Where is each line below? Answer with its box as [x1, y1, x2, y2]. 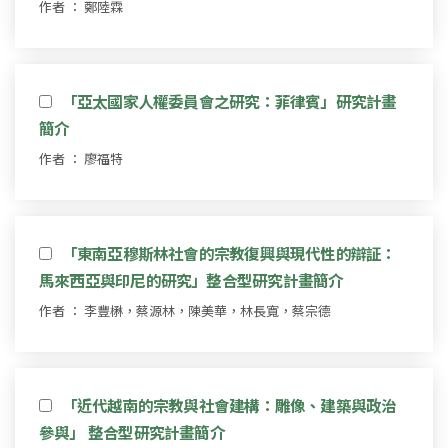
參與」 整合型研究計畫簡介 [39, 420, 225, 443]
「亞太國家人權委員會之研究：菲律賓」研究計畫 [61, 89, 397, 112]
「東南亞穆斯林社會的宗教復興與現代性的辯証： [61, 241, 397, 264]
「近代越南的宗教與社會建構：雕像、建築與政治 [61, 393, 397, 416]
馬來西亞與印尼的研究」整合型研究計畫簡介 [39, 268, 344, 291]
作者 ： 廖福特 [39, 148, 123, 168]
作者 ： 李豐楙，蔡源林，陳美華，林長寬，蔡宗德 [39, 300, 331, 320]
